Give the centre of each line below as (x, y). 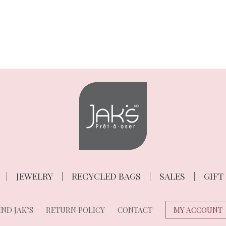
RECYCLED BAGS (106, 176)
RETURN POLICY (75, 210)
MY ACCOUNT (198, 210)
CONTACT (135, 210)
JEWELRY (34, 176)
